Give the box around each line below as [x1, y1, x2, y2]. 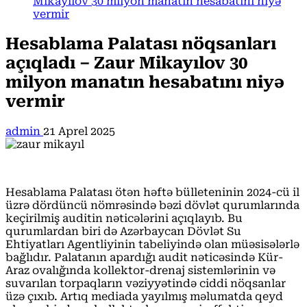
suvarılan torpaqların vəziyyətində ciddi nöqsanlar [5, 276, 286, 290]
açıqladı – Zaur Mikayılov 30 [5, 53, 247, 73]
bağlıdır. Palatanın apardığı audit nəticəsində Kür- [5, 250, 283, 264]
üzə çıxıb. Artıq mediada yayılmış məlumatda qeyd [5, 289, 283, 303]
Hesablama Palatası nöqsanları [5, 34, 276, 53]
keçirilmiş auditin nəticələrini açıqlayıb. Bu [5, 211, 243, 225]
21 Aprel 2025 [43, 124, 115, 138]
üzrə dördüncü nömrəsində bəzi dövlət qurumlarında [5, 198, 299, 212]
